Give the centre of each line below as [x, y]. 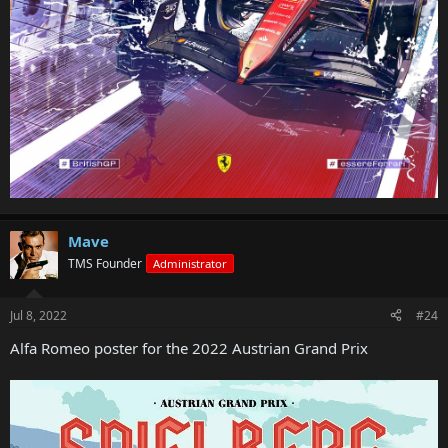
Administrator [190, 264]
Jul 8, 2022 [38, 315]
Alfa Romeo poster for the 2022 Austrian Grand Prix [189, 347]
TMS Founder [105, 264]
